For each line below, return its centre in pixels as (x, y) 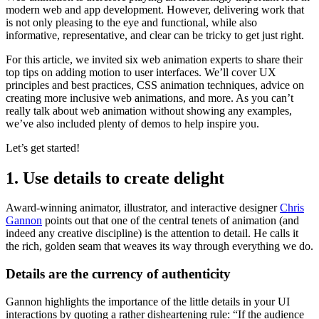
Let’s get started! (43, 147)
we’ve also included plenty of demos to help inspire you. (132, 123)
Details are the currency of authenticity (118, 274)
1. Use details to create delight (115, 178)
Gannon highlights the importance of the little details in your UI (148, 301)
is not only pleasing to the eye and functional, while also (131, 22)
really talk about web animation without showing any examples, (149, 110)
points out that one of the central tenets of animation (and (171, 221)
